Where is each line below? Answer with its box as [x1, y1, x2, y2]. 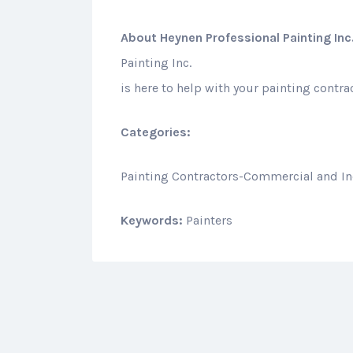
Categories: [121, 124, 191, 139]
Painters [186, 212, 232, 228]
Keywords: [121, 212, 186, 228]
